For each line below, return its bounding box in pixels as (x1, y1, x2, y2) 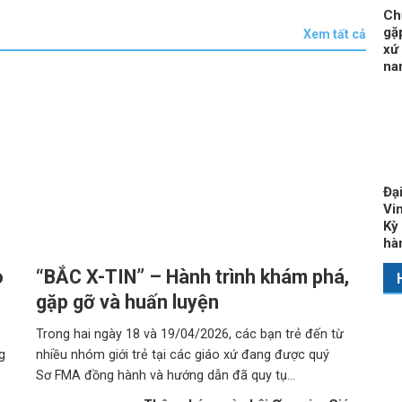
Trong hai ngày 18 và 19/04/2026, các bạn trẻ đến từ (36, 327, 345, 343)
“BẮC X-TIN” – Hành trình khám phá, (36, 266, 350, 289)
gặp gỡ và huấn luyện (36, 291, 220, 314)
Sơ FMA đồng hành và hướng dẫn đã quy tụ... (36, 368, 296, 384)
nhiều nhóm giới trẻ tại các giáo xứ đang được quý (36, 347, 330, 363)
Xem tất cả (303, 27, 367, 41)
